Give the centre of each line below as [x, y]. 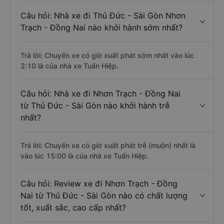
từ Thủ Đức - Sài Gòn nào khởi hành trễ [95, 105]
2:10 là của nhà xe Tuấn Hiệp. [69, 66]
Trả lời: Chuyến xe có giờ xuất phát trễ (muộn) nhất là [108, 145]
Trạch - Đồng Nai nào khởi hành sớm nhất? [101, 27]
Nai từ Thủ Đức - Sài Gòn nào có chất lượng [104, 195]
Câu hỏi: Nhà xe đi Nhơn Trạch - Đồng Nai [100, 93]
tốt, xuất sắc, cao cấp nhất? [73, 207]
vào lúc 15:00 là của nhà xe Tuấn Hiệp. [84, 156]
